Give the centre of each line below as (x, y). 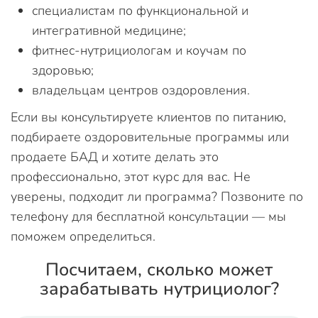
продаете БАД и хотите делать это (115, 157)
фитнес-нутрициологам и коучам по (139, 50)
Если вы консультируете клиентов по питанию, (148, 117)
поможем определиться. (83, 236)
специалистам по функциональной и (140, 10)
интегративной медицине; (109, 30)
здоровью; (63, 70)
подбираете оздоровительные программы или (150, 137)
